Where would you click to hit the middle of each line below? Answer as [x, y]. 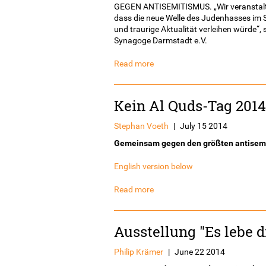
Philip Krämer [139, 251]
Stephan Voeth [141, 126]
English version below [153, 166]
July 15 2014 [204, 126]
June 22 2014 [200, 251]
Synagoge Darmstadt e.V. [161, 40]
